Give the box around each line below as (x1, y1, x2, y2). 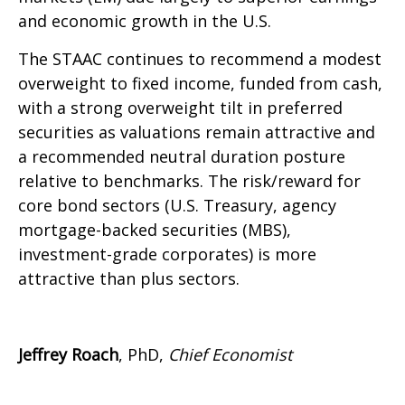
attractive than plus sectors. (18, 268, 240, 290)
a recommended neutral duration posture (18, 146, 345, 168)
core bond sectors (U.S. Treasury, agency (18, 194, 336, 217)
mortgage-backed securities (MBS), (18, 219, 291, 241)
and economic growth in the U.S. (18, 10, 271, 33)
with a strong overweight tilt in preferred (18, 97, 343, 119)
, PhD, (118, 344, 168, 366)
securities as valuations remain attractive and (18, 121, 375, 144)
